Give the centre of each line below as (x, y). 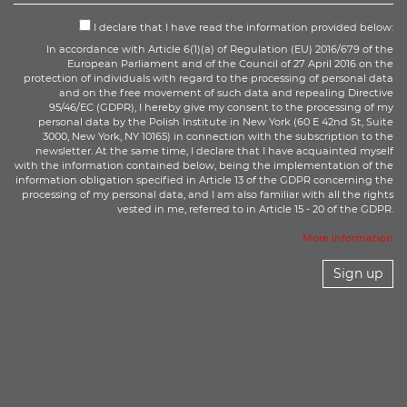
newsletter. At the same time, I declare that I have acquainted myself (214, 151)
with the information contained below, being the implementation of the (203, 165)
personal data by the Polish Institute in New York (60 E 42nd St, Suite (215, 122)
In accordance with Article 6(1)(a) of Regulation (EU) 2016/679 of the (219, 49)
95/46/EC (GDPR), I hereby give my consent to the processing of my (221, 107)
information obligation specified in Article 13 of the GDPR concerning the (204, 180)
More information (347, 238)
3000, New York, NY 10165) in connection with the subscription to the (218, 136)
